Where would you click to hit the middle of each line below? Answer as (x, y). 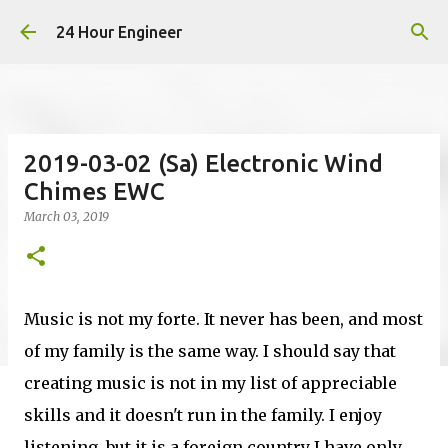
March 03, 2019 (66, 216)
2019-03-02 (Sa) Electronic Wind (203, 163)
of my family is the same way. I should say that (210, 351)
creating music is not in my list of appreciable (210, 383)
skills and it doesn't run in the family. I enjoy (203, 415)
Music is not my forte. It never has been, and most (223, 319)
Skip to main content (224, 25)
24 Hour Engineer (119, 32)
